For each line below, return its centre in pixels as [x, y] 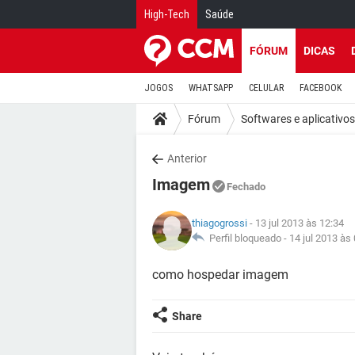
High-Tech [167, 14]
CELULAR [266, 88]
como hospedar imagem [220, 275]
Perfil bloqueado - [247, 238]
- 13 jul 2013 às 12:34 [296, 223]
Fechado [246, 187]
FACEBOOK [321, 88]
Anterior [187, 158]
